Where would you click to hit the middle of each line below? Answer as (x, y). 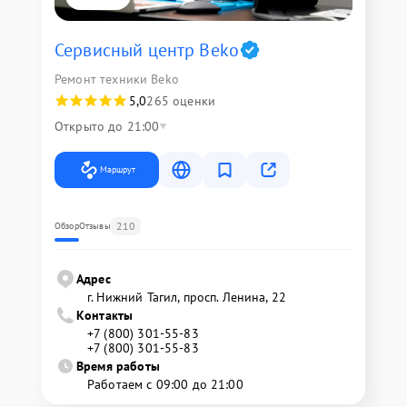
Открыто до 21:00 (107, 127)
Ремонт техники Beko (117, 79)
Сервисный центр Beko (147, 50)
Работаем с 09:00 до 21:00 (165, 385)
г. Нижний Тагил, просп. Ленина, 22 (187, 298)
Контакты (105, 316)
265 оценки (181, 101)
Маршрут (118, 170)
